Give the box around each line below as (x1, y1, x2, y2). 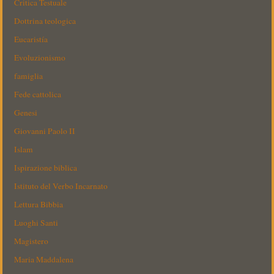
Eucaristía (14, 34, 48, 45)
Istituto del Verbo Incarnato (14, 180, 108, 192)
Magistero (14, 235, 49, 247)
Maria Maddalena (14, 254, 74, 265)
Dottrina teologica (14, 15, 76, 27)
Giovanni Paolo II (14, 125, 76, 137)
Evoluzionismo (14, 52, 66, 64)
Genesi (14, 107, 38, 119)
